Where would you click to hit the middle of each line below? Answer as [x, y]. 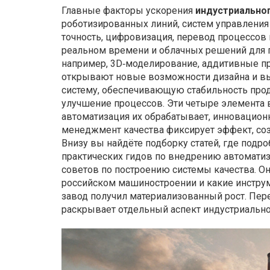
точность [81, 37]
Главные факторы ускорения [128, 11]
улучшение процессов [112, 103]
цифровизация [139, 37]
